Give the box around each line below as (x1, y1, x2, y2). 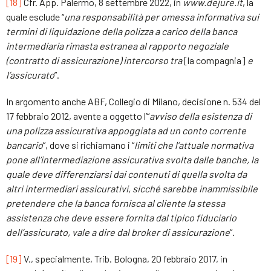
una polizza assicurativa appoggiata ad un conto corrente (6, 124, 246, 136)
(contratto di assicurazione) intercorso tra (6, 54, 182, 66)
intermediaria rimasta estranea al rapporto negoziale (6, 39, 229, 51)
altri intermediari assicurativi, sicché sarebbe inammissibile (6, 182, 258, 194)
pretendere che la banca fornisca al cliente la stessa (6, 197, 225, 209)
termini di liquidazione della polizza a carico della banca (6, 25, 237, 37)
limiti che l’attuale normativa (134, 139, 253, 151)
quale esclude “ (6, 10, 64, 22)
